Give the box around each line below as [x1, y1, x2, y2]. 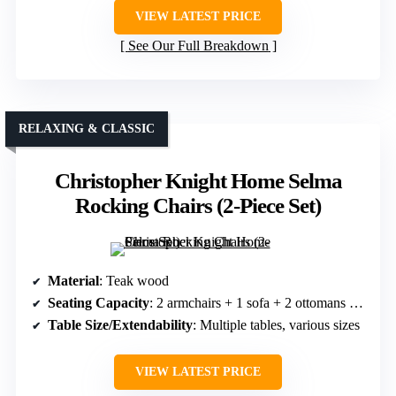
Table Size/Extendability [48, 317, 193, 333]
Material [48, 273, 99, 289]
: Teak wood [99, 273, 169, 289]
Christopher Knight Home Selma [54, 169, 342, 194]
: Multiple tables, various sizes [193, 317, 360, 333]
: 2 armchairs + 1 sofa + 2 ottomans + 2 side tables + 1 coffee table [149, 295, 349, 311]
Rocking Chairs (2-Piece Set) [75, 194, 321, 218]
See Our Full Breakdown [127, 38, 269, 54]
